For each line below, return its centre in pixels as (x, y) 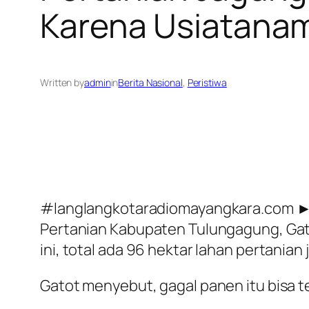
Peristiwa (207, 83)
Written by (62, 83)
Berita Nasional (150, 83)
